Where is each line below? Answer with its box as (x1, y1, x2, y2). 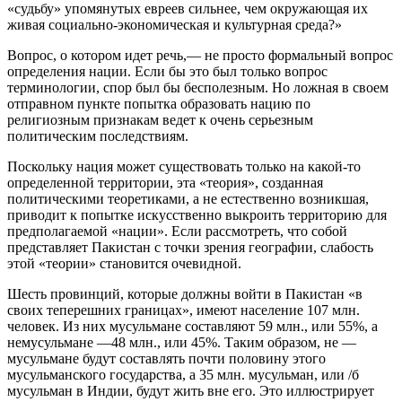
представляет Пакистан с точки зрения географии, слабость (7, 239, 373, 255)
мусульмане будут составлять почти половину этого (7, 350, 326, 366)
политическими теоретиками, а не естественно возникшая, (7, 190, 369, 206)
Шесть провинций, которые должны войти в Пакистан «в (7, 285, 363, 301)
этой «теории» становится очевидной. (7, 255, 241, 271)
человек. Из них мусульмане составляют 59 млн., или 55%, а (7, 318, 378, 334)
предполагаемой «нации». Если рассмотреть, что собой (7, 223, 347, 239)
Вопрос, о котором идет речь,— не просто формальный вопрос (7, 47, 393, 63)
